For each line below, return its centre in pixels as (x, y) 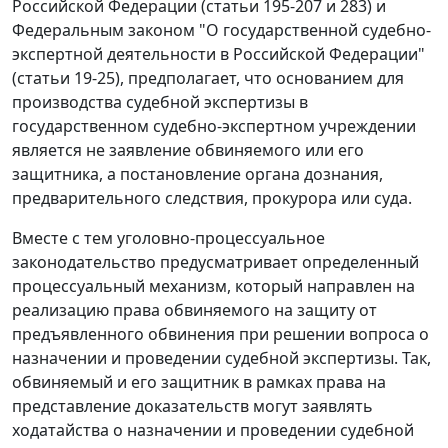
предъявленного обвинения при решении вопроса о (220, 334)
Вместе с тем (64, 238)
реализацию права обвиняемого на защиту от (194, 310)
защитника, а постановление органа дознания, (197, 174)
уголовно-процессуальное (221, 238)
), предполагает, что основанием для (259, 78)
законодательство (84, 262)
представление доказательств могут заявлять (192, 406)
